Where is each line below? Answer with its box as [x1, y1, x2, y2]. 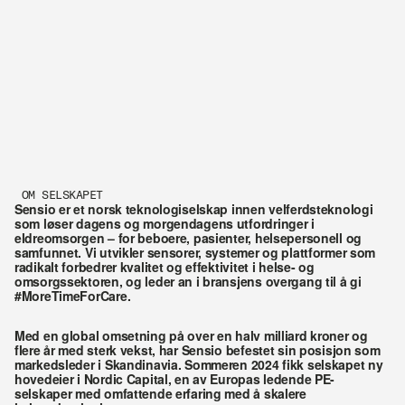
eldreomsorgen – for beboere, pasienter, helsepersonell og [14, 229, 363, 247]
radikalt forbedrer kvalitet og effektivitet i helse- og [14, 258, 315, 276]
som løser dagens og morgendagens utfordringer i [14, 214, 315, 232]
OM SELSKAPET [22, 188, 103, 202]
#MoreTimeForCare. [14, 287, 131, 305]
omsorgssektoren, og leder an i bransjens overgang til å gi [14, 272, 362, 290]
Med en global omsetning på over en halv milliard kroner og [14, 326, 368, 344]
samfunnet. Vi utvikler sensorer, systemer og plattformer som [14, 243, 376, 261]
